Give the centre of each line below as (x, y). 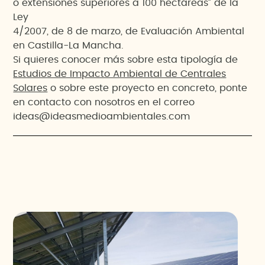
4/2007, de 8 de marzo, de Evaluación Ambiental (129, 31)
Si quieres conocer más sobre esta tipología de (126, 60)
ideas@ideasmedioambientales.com (102, 117)
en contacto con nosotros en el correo (104, 102)
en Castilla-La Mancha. (69, 46)
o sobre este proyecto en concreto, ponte (148, 88)
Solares (30, 88)
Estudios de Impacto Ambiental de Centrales (120, 74)
